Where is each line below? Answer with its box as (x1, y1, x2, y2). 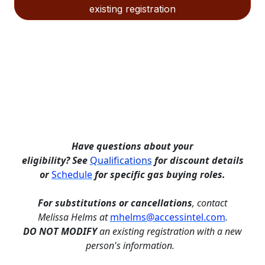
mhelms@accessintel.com (109, 210, 225, 224)
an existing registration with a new (97, 224, 242, 238)
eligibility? (21, 153, 70, 167)
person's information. (86, 238, 177, 252)
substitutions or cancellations (53, 196, 192, 209)
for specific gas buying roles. (95, 167, 225, 181)
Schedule (51, 167, 92, 181)
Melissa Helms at (37, 210, 110, 224)
